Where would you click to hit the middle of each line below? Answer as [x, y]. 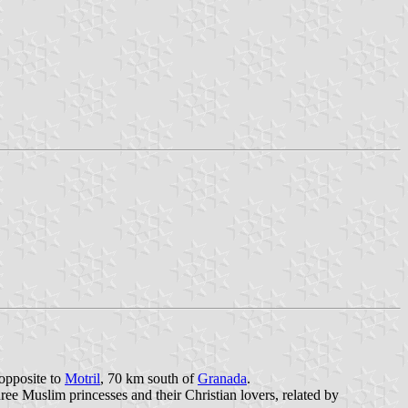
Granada [222, 378]
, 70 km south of [149, 378]
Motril [82, 378]
